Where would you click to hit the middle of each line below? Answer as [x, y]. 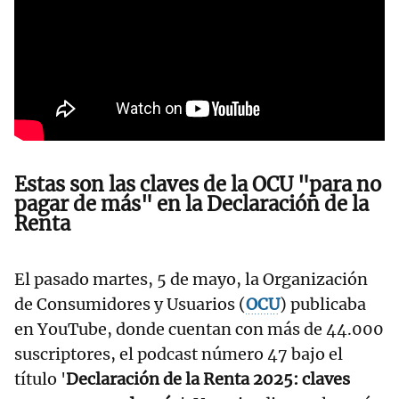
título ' [40, 379]
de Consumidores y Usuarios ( [130, 305]
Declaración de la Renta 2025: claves [208, 379]
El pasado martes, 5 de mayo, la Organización [191, 280]
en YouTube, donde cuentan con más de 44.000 [199, 330]
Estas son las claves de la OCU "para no [198, 185]
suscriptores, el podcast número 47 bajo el [179, 354]
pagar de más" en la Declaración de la [191, 204]
